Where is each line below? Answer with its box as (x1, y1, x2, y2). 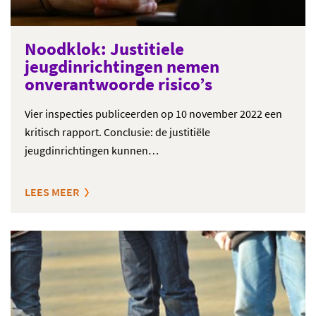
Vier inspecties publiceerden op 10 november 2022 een (25, 107, 282, 121)
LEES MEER (25, 185, 79, 199)
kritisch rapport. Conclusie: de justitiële (25, 125, 210, 139)
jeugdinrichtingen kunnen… (25, 143, 159, 157)
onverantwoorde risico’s (25, 73, 212, 95)
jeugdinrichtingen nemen (25, 55, 219, 78)
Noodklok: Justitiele (25, 37, 184, 60)
